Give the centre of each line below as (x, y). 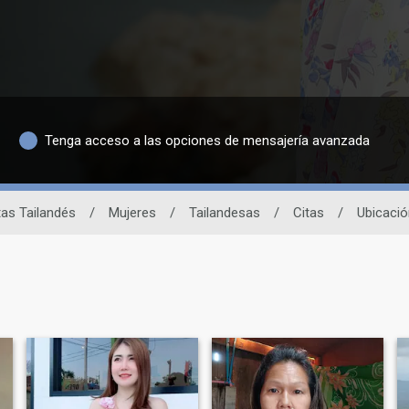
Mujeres (132, 213)
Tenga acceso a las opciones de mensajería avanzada (207, 140)
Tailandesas (225, 213)
